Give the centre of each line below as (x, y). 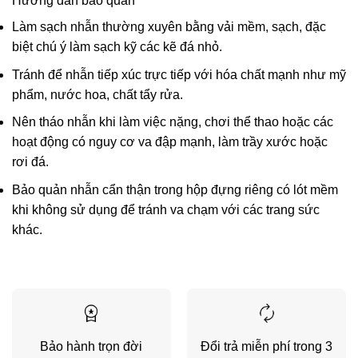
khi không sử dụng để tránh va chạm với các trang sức (166, 209)
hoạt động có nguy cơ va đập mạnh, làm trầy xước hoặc (170, 142)
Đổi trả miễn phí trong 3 (267, 346)
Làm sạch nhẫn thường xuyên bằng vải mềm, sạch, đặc (169, 27)
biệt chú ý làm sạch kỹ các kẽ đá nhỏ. (117, 47)
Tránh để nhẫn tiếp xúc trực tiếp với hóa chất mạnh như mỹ (179, 74)
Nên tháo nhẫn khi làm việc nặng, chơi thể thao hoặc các (173, 122)
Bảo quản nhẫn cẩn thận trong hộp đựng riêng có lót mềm (175, 189)
